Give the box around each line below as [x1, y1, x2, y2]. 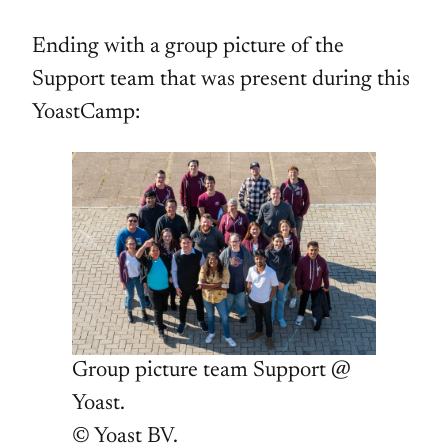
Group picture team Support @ [72, 359, 350, 382]
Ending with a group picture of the [32, 35, 344, 58]
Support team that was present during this [32, 68, 410, 91]
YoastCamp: [32, 101, 140, 124]
